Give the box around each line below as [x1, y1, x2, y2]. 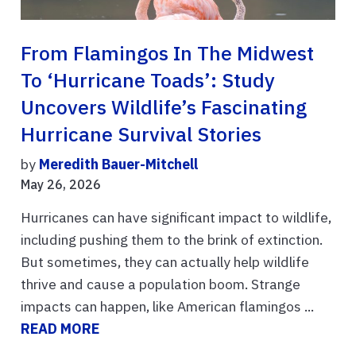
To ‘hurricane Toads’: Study [21, 68, 275, 94]
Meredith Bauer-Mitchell [39, 155, 198, 174]
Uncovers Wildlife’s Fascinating [21, 95, 307, 121]
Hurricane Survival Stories [21, 122, 261, 148]
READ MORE [21, 319, 99, 339]
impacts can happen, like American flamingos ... [21, 297, 314, 316]
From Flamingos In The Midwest [21, 41, 314, 67]
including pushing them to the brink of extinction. [21, 230, 323, 250]
